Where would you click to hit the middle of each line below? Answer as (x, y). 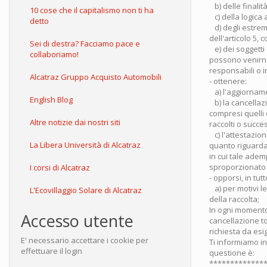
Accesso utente (77, 221)
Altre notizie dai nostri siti (75, 122)
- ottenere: (228, 81)
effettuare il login (52, 251)
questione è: (232, 253)
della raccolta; (234, 199)
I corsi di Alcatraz (60, 167)
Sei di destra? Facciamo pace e (85, 44)
